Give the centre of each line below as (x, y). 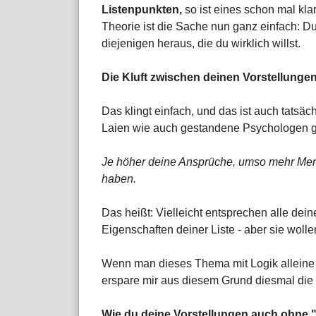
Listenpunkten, (142, 10)
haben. (119, 179)
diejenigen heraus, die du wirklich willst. (201, 44)
